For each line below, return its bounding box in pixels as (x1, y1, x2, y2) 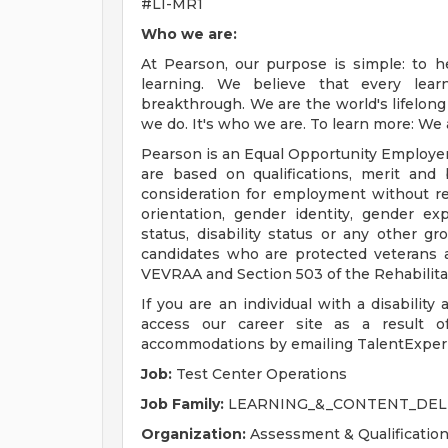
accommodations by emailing (141, 335, 357, 353)
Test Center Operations (172, 365, 347, 383)
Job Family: (141, 395, 224, 413)
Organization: (141, 425, 246, 443)
